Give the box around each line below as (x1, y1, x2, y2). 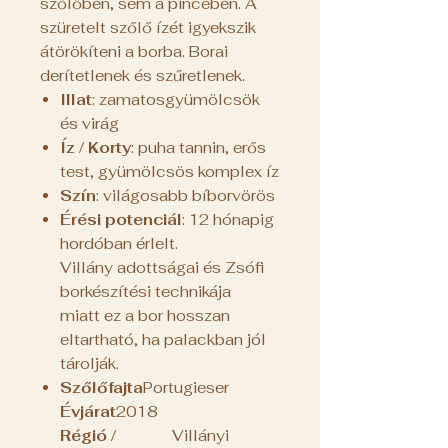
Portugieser (143, 377, 229, 397)
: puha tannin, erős (131, 137, 266, 157)
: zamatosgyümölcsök (92, 89, 260, 109)
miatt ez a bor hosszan (60, 305, 230, 325)
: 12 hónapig (182, 209, 274, 229)
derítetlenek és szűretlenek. (40, 65, 245, 85)
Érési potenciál (60, 209, 182, 229)
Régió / (60, 425, 116, 445)
